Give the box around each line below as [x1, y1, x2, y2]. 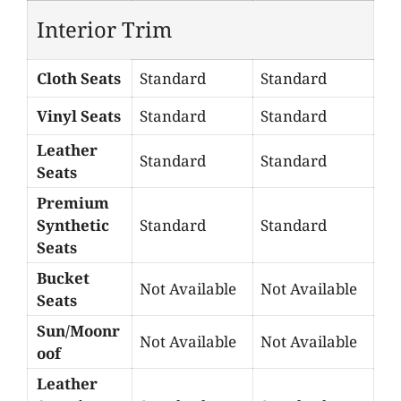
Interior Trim [37, 15, 172, 45]
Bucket [37, 268, 90, 289]
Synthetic [37, 215, 109, 236]
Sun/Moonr [37, 320, 120, 342]
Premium [37, 192, 109, 214]
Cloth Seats [37, 68, 121, 90]
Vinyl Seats [37, 106, 121, 127]
